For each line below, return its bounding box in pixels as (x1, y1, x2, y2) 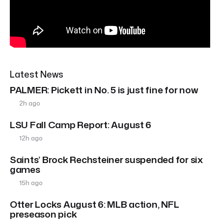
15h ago (18, 178, 43, 188)
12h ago (18, 134, 43, 143)
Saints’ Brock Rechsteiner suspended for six (10, 153, 203, 166)
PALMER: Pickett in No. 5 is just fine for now (10, 83, 198, 97)
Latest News (10, 68, 63, 81)
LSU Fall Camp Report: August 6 (10, 118, 152, 132)
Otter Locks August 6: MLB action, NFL (10, 197, 179, 211)
